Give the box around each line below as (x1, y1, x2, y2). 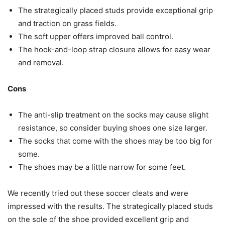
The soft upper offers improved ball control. (18, 32, 173, 42)
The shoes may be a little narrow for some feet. (18, 162, 186, 172)
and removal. (18, 58, 64, 68)
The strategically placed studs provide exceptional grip (18, 6, 213, 16)
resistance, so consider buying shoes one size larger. (18, 123, 207, 133)
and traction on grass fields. (18, 19, 117, 29)
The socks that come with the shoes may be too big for (18, 136, 212, 146)
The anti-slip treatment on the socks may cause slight (18, 110, 208, 120)
